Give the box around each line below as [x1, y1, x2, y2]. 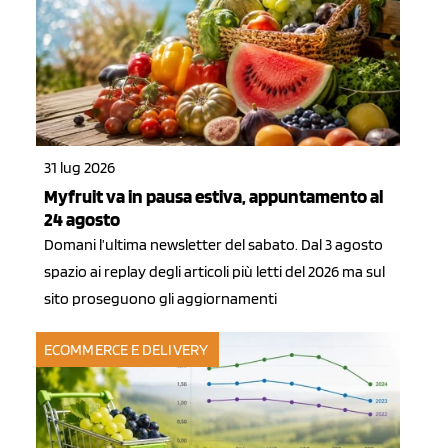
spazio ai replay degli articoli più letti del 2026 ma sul [44, 262, 385, 282]
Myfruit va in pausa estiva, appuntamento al [44, 185, 383, 209]
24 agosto [44, 208, 120, 232]
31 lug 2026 [44, 158, 115, 178]
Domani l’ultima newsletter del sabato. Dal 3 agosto [44, 235, 383, 255]
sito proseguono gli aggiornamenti [44, 289, 277, 309]
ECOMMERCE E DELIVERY [44, 339, 209, 359]
